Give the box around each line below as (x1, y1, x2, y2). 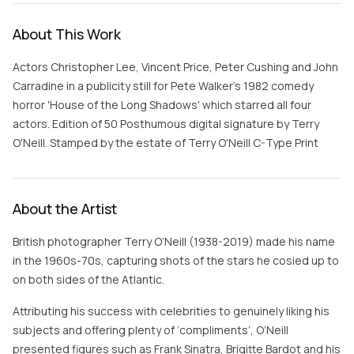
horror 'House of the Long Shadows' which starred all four (13, 97, 311, 112)
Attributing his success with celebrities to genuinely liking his (13, 303, 330, 318)
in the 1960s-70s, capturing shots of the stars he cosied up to (13, 253, 339, 268)
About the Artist (13, 199, 117, 218)
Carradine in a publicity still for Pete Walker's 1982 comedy (13, 78, 314, 93)
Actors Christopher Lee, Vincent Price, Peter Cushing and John (13, 59, 338, 74)
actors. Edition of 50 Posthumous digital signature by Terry (13, 116, 319, 131)
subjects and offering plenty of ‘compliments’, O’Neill (13, 322, 288, 337)
